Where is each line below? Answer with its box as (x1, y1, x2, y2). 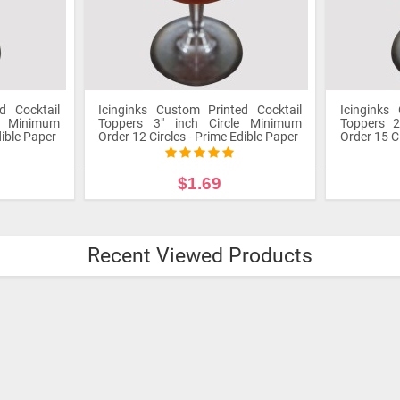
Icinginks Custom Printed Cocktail (98, 103, 302, 117)
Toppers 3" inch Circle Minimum (98, 116, 302, 130)
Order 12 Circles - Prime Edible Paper (98, 129, 299, 144)
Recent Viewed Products (87, 244, 312, 268)
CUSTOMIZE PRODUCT (136, 212, 263, 227)
